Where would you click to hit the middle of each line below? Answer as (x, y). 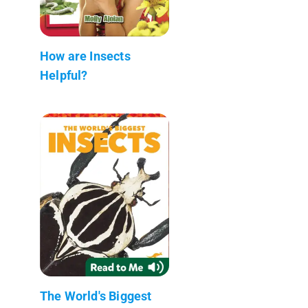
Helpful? (64, 75)
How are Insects (85, 56)
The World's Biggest (96, 296)
